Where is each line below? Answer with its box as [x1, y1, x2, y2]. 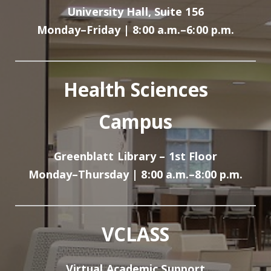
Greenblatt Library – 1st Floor [53, 149, 218, 164]
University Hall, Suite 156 [67, 4, 204, 19]
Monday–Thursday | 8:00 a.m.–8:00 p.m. [28, 167, 243, 182]
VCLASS [102, 221, 169, 247]
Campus [99, 109, 172, 135]
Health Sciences [63, 77, 208, 103]
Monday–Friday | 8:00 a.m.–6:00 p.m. [36, 22, 235, 38]
